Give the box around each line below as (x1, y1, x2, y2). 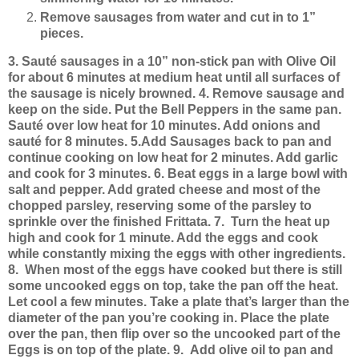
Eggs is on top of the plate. (8, 343, 170, 357)
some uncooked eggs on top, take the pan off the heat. (8, 279, 338, 293)
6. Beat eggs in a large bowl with (154, 167, 348, 181)
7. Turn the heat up (214, 215, 330, 229)
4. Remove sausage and (199, 87, 345, 101)
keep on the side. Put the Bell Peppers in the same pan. (8, 103, 341, 117)
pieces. (40, 26, 83, 40)
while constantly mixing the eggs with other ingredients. (8, 247, 345, 261)
